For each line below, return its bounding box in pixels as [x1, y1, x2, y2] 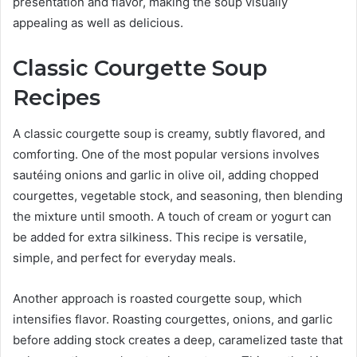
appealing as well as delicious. [13, 15, 183, 31]
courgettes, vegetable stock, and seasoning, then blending [13, 187, 343, 203]
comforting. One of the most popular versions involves [13, 146, 320, 162]
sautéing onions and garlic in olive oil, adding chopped [13, 167, 319, 182]
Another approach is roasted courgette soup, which [13, 290, 302, 306]
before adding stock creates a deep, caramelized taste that [13, 331, 343, 347]
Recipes [13, 84, 100, 112]
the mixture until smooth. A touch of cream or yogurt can [13, 208, 331, 224]
